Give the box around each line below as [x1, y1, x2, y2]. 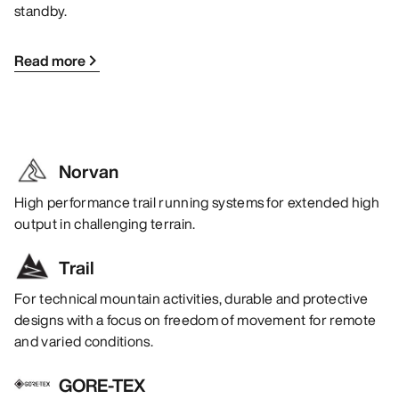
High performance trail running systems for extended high [14, 191, 379, 214]
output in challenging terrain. [14, 213, 196, 235]
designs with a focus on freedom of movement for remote [14, 309, 377, 331]
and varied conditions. [14, 330, 154, 353]
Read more [14, 50, 85, 72]
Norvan [59, 159, 118, 185]
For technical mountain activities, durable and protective [14, 288, 369, 310]
